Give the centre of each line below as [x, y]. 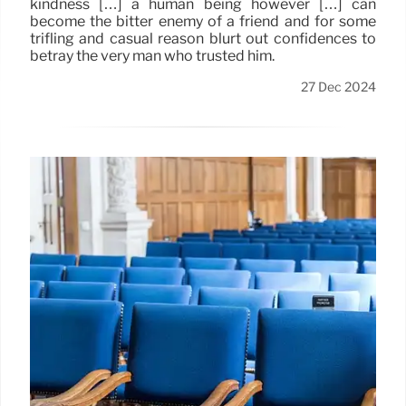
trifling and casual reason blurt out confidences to [203, 38]
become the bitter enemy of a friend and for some [203, 21]
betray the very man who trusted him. [152, 55]
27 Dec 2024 [338, 87]
